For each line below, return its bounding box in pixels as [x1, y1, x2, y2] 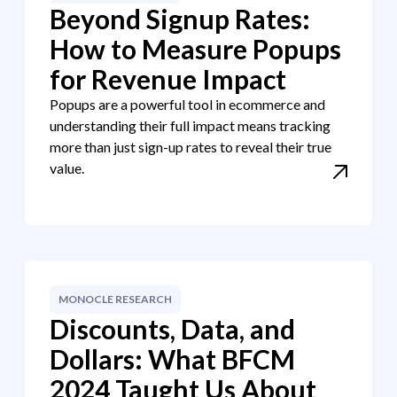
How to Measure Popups [50, 33, 341, 65]
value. [50, 160, 84, 176]
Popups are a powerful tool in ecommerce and [50, 96, 325, 113]
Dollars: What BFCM [50, 343, 295, 375]
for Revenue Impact [50, 63, 286, 95]
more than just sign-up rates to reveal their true [50, 138, 331, 155]
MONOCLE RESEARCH [58, 292, 172, 306]
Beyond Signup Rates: [50, 3, 310, 35]
